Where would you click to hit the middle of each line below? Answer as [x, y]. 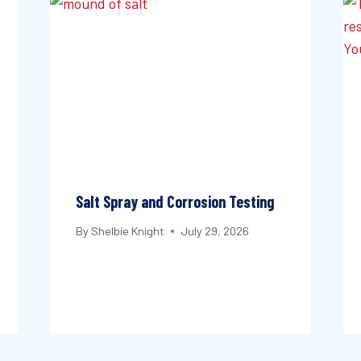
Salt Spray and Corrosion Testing [174, 201]
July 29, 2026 [214, 231]
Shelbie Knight [127, 231]
